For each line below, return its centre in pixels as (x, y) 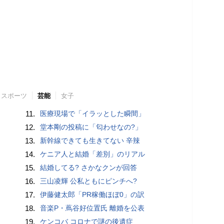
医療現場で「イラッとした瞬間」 (93, 113)
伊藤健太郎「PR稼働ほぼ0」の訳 (92, 194)
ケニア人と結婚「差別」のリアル (93, 154)
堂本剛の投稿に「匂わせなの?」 (91, 127)
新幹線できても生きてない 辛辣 (90, 140)
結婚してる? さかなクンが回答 (89, 167)
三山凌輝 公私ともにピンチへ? (89, 181)
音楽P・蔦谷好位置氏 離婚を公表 (92, 208)
